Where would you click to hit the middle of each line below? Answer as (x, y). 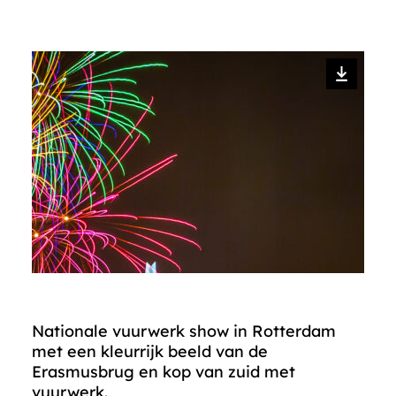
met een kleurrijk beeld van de (150, 351)
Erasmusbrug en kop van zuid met (164, 372)
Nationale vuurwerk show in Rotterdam (184, 331)
